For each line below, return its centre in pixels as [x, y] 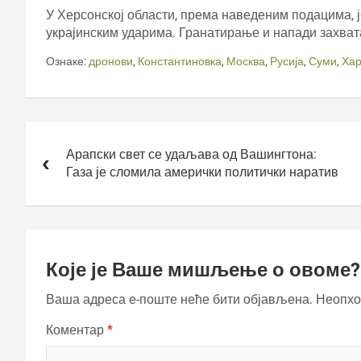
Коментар [77, 330]
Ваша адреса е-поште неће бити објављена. [179, 299]
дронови [111, 61]
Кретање [62, 131]
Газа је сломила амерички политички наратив [202, 172]
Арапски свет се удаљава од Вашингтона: [191, 154]
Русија [287, 61]
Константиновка [180, 61]
